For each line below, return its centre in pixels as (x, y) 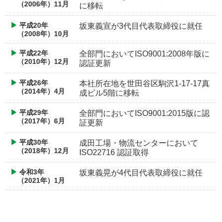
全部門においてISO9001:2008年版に (144, 54)
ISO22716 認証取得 (114, 153)
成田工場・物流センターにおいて (139, 143)
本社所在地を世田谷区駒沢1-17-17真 (144, 84)
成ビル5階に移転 (109, 93)
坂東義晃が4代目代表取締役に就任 (141, 173)
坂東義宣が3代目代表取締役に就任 (141, 26)
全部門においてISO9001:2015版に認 (144, 113)
